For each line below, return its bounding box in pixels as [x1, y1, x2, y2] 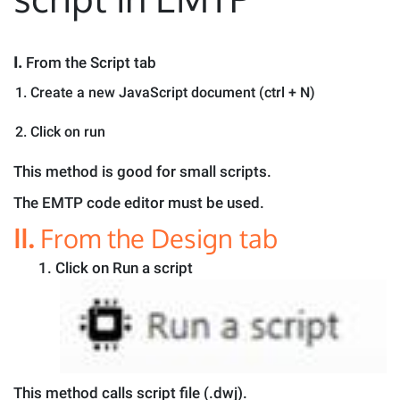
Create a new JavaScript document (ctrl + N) [30, 84, 316, 102]
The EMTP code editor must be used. [13, 193, 264, 212]
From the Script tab [26, 53, 156, 71]
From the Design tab [40, 221, 278, 254]
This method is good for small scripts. [13, 162, 271, 181]
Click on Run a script [54, 259, 193, 278]
